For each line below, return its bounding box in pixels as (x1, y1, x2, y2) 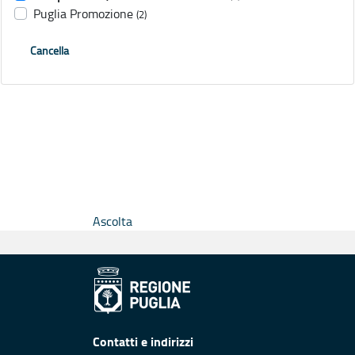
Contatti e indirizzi (93, 332, 193, 351)
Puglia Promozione (33, 5, 133, 23)
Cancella (30, 43, 69, 59)
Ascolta (93, 212, 132, 231)
